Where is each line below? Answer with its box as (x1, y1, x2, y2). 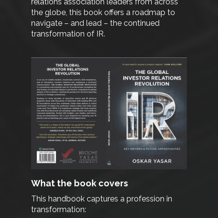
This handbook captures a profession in (31, 194, 173, 204)
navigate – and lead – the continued (31, 18, 160, 28)
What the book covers (31, 178, 128, 189)
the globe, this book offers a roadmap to (31, 7, 176, 17)
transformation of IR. (31, 29, 106, 38)
